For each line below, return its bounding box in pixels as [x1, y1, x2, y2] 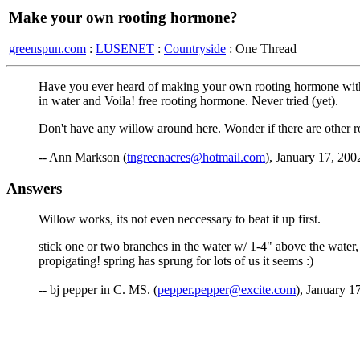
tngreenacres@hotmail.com [127, 150, 265, 164]
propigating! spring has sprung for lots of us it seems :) [39, 254, 313, 268]
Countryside [164, 41, 226, 55]
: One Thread [226, 41, 297, 55]
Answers [6, 179, 62, 197]
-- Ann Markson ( [39, 150, 127, 164]
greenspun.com [9, 41, 86, 55]
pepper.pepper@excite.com [157, 283, 296, 297]
